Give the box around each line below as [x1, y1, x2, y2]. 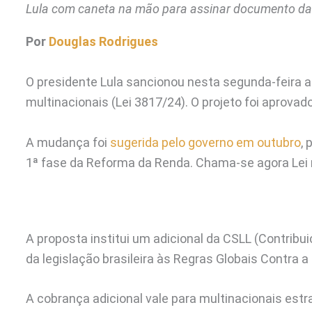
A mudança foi [26, 134, 110, 150]
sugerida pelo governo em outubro [110, 134, 301, 150]
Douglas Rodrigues [49, 33, 158, 49]
